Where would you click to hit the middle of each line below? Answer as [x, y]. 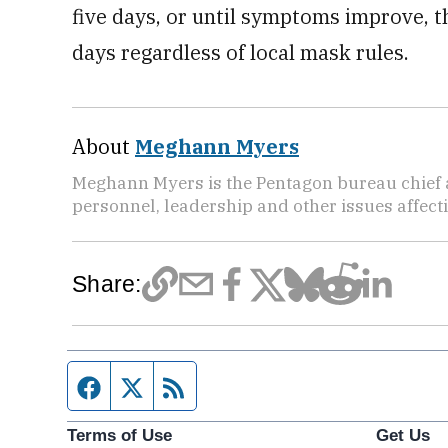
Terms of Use [120, 435]
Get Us [402, 435]
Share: [107, 284]
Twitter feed [196, 386]
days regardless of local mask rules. [240, 52]
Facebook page [170, 386]
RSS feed [230, 386]
